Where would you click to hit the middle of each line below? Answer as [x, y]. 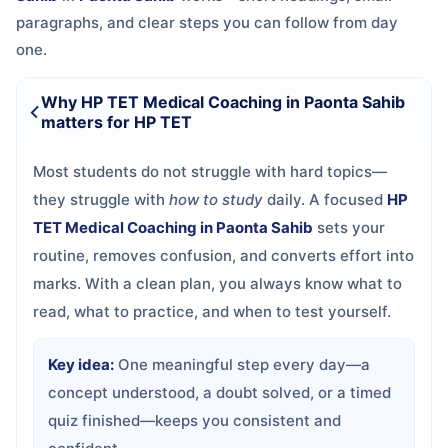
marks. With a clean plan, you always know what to [217, 283]
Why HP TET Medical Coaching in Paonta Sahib [222, 102]
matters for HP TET [116, 122]
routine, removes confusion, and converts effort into [223, 255]
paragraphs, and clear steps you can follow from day [207, 22]
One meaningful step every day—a [242, 364]
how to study [216, 199]
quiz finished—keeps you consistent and [194, 420]
